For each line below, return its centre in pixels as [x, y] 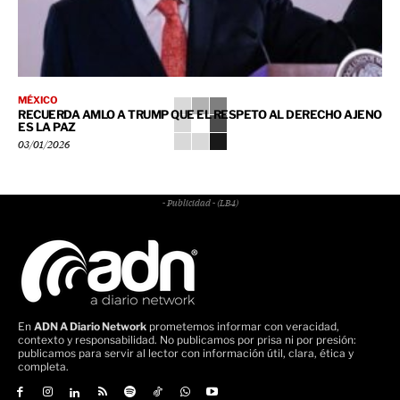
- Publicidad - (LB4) [200, 204]
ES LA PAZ [47, 127]
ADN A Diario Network [90, 327]
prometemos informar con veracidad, [243, 327]
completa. [43, 367]
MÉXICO [38, 100]
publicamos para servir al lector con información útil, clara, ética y [186, 354]
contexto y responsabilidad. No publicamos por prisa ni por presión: [187, 340]
